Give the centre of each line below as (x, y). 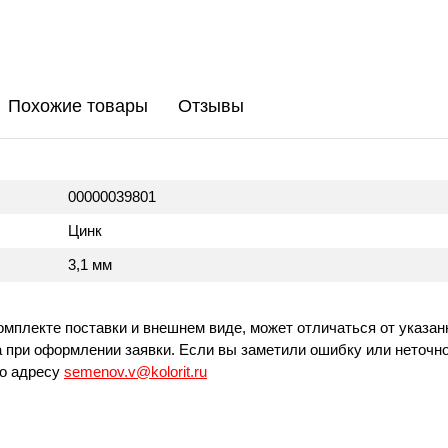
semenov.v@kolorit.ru (135, 371)
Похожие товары (78, 106)
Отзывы (211, 106)
